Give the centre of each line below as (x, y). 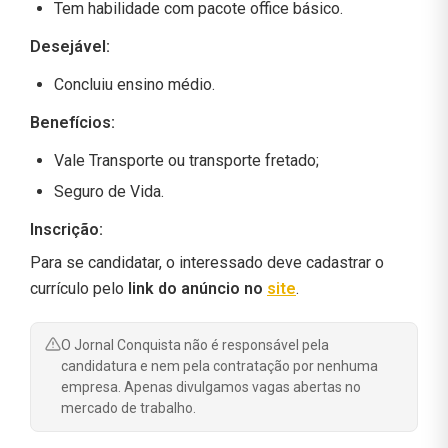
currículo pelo (79, 288)
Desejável (68, 46)
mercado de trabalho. (128, 407)
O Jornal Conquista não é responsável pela (195, 344)
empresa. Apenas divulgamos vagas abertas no (211, 386)
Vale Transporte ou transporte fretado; (186, 160)
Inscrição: (66, 229)
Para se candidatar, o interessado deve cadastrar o (207, 262)
